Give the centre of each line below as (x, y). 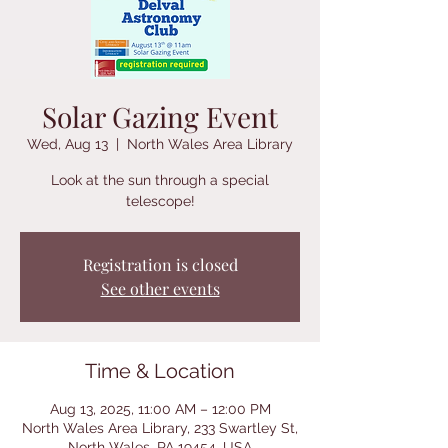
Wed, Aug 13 (67, 144)
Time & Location (160, 371)
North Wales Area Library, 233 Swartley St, (160, 428)
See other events (160, 288)
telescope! (160, 201)
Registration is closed (160, 264)
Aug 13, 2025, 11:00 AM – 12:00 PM (160, 409)
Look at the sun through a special (160, 180)
